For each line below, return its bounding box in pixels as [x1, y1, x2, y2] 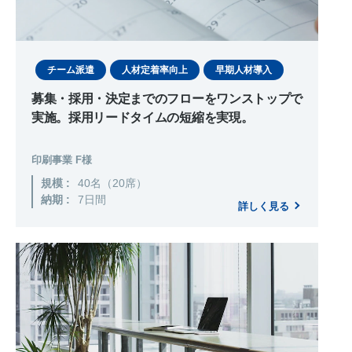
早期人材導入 [215, 64, 272, 75]
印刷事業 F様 [31, 153, 92, 166]
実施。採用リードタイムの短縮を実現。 [31, 110, 254, 124]
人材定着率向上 [122, 64, 188, 75]
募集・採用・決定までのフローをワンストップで [31, 91, 302, 105]
